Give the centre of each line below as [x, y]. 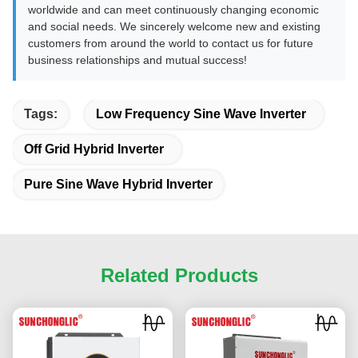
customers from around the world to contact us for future [171, 43]
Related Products [179, 275]
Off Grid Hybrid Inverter [94, 149]
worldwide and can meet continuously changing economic [173, 9]
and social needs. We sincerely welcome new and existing [174, 26]
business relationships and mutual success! [137, 60]
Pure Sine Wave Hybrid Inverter [118, 184]
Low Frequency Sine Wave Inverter [201, 113]
